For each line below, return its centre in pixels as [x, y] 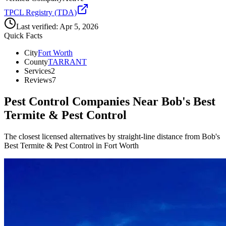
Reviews [38, 80]
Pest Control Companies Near [83, 102]
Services [38, 71]
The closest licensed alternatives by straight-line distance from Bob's [112, 136]
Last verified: [38, 27]
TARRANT [67, 62]
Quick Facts [23, 36]
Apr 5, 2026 [79, 27]
